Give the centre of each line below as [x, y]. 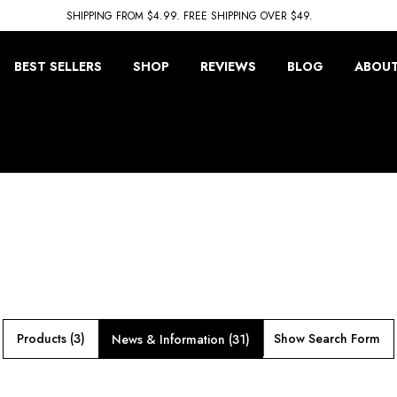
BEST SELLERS [58, 66]
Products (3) [51, 339]
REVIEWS [228, 66]
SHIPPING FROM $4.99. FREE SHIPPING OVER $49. [189, 16]
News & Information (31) [181, 339]
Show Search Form [327, 339]
